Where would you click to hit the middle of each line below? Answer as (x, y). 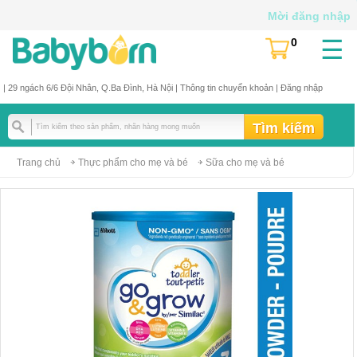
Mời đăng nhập (309, 16)
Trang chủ (39, 163)
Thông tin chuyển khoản (226, 88)
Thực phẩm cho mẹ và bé (133, 163)
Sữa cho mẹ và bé (245, 163)
